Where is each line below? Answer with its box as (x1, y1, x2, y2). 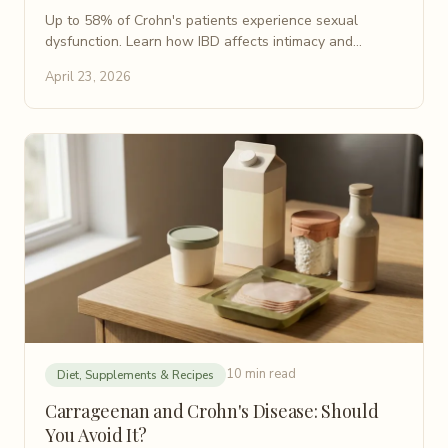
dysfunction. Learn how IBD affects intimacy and (45, 31, 353, 51)
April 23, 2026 (45, 67, 131, 86)
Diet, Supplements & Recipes (57, 366, 214, 383)
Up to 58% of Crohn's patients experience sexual (45, 10, 358, 30)
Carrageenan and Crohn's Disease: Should (45, 398, 379, 423)
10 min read (226, 365, 296, 384)
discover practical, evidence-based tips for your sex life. (45, 52, 400, 72)
